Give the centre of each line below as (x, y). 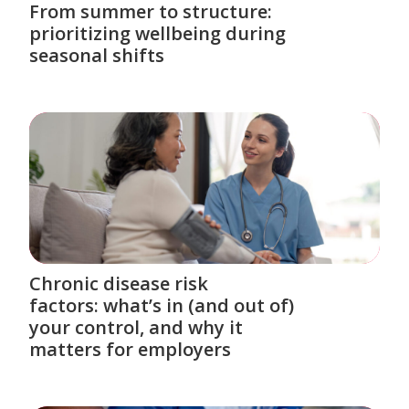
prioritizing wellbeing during (158, 34)
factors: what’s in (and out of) (162, 306)
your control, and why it (136, 328)
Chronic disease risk (119, 284)
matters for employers (131, 350)
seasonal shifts (97, 56)
